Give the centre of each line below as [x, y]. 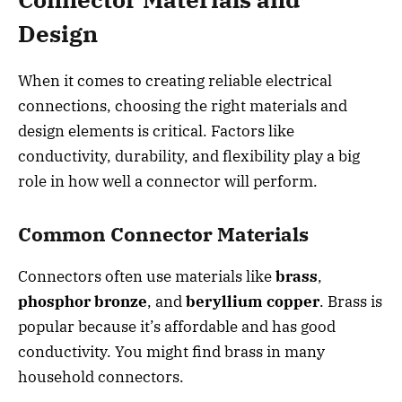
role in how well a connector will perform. [168, 181]
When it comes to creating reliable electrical [175, 80]
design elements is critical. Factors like [156, 131]
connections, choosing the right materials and [183, 105]
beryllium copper [253, 301]
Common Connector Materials [163, 235]
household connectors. [101, 376]
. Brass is [351, 301]
